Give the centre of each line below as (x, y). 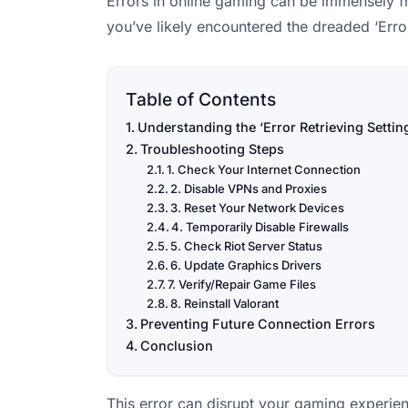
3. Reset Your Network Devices (258, 208)
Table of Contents (200, 100)
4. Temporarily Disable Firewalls (260, 227)
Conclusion (176, 346)
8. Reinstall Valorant (225, 304)
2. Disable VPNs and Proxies (249, 189)
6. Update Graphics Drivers (246, 265)
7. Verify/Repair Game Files (242, 285)
